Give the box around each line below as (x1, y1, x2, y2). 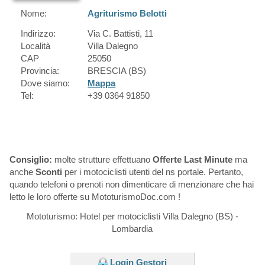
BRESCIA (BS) (88, 65, 147, 76)
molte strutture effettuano (51, 154, 153, 164)
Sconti (35, 166, 62, 177)
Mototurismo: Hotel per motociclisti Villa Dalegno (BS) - (26, 211, 238, 221)
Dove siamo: (20, 77, 70, 88)
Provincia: (20, 65, 59, 76)
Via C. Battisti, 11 (88, 28, 154, 38)
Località (20, 40, 50, 51)
